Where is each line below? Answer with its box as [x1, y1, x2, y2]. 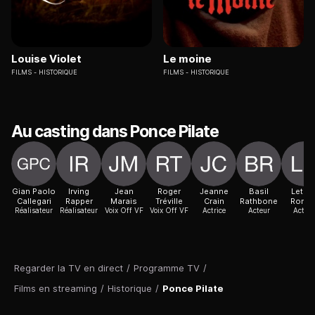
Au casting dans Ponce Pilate [11, 122, 219, 142]
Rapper [65, 196, 93, 207]
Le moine [163, 52, 212, 66]
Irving [68, 186, 89, 197]
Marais [110, 196, 137, 207]
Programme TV [134, 262, 200, 274]
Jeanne [199, 186, 229, 197]
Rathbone [240, 196, 278, 207]
